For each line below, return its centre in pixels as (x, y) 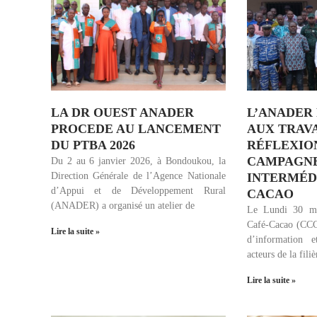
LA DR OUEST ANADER (122, 112)
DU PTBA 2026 (93, 145)
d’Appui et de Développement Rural (138, 190)
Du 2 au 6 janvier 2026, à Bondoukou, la (138, 161)
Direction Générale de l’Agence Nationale (138, 175)
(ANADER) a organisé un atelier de (123, 205)
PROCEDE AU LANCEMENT (136, 128)
